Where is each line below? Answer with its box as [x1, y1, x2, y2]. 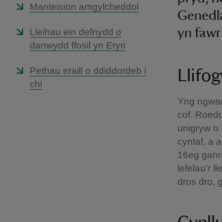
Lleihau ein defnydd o [30, 27, 121, 37]
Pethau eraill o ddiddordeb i [30, 65, 146, 76]
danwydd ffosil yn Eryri [30, 40, 125, 51]
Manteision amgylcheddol [30, 1, 139, 12]
